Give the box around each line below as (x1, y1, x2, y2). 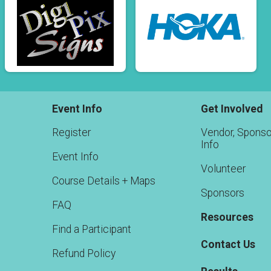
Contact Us (201, 238, 255, 250)
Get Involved (201, 103, 263, 115)
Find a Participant (51, 223, 131, 235)
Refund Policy (51, 247, 116, 260)
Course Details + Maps (51, 175, 155, 187)
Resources (201, 211, 253, 223)
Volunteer (201, 163, 246, 175)
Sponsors (201, 187, 244, 199)
